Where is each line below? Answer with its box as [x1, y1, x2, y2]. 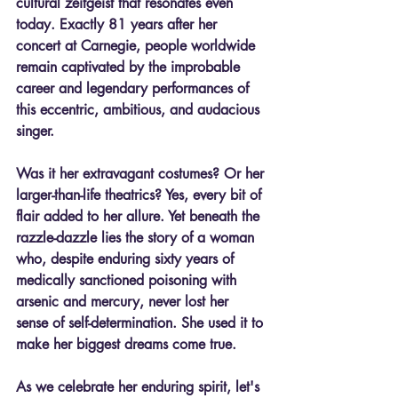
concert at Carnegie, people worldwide [16, 36, 259, 55]
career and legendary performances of [16, 78, 253, 98]
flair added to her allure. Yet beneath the [16, 206, 264, 226]
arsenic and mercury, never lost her [16, 291, 233, 311]
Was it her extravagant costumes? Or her [16, 163, 268, 183]
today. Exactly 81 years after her [16, 14, 221, 34]
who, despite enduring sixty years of [16, 249, 238, 268]
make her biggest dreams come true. [16, 334, 236, 354]
